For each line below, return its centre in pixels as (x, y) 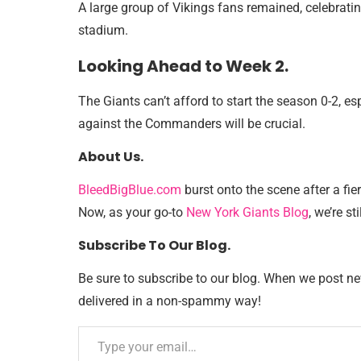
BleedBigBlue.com (130, 189)
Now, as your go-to (132, 212)
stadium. (103, 30)
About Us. (111, 156)
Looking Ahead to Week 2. (183, 66)
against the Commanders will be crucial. (192, 123)
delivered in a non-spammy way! (170, 301)
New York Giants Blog (247, 212)
